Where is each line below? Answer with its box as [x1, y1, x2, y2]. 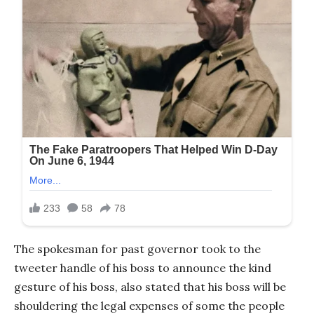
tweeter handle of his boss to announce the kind [14, 261, 271, 275]
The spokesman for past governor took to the [14, 242, 261, 257]
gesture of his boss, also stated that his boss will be [14, 280, 286, 294]
